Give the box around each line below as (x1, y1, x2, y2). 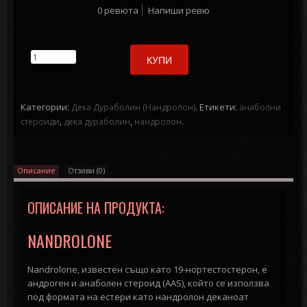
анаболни (239, 101, 281, 113)
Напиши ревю (148, 3, 210, 16)
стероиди (21, 115, 60, 127)
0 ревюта (97, 3, 138, 16)
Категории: (21, 100, 71, 113)
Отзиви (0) (68, 164, 105, 175)
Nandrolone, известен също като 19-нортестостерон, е (27, 262, 267, 275)
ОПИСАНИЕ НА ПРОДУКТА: (27, 197, 164, 218)
